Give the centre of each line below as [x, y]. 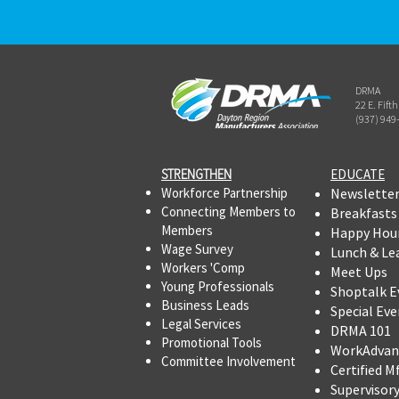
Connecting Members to [228, 211]
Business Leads [205, 305]
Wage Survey [197, 248]
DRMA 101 [361, 330]
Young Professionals [218, 286]
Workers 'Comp [203, 267]
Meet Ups [359, 271]
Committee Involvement [228, 361]
